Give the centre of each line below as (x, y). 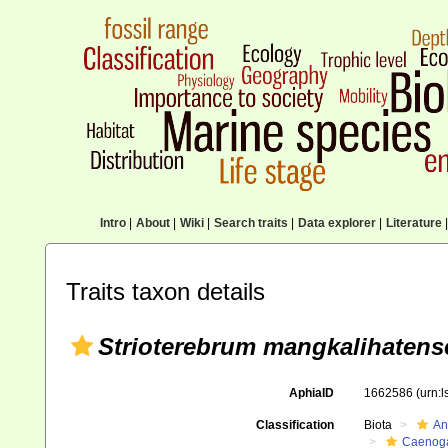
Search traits (250, 223)
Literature (413, 223)
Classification (294, 425)
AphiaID (311, 393)
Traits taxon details (165, 291)
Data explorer (336, 223)
